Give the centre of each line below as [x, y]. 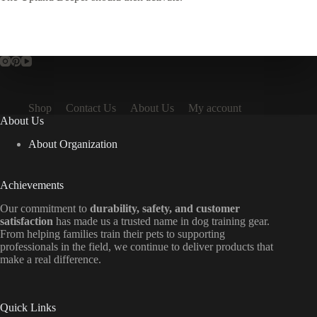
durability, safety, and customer [165, 208]
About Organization [73, 144]
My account [215, 108]
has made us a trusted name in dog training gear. [161, 221]
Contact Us [91, 108]
